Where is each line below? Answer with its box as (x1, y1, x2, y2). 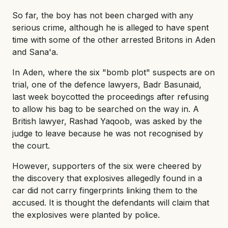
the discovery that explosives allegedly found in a (12, 173, 202, 183)
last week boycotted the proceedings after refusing (12, 91, 209, 102)
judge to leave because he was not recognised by (12, 128, 203, 138)
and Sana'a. (12, 46, 58, 57)
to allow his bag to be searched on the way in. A (12, 103, 199, 114)
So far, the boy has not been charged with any (12, 10, 193, 20)
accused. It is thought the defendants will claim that (12, 197, 209, 208)
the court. (12, 140, 50, 151)
